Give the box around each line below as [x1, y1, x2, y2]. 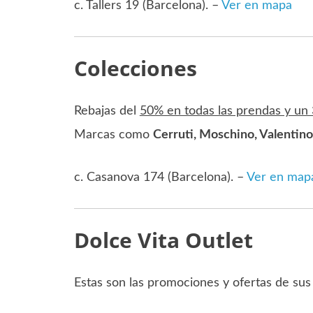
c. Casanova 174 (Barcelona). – [73, 171, 247, 184]
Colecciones [73, 54, 197, 83]
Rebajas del [73, 105, 140, 118]
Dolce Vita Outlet [73, 226, 253, 255]
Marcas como [73, 129, 153, 142]
